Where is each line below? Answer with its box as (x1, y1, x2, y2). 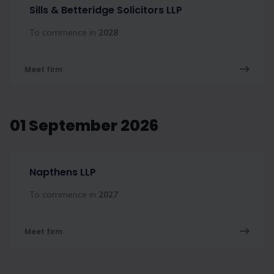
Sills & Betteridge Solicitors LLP (29, 3, 182, 17)
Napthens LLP (29, 165, 96, 179)
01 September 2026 (10, 115, 158, 136)
